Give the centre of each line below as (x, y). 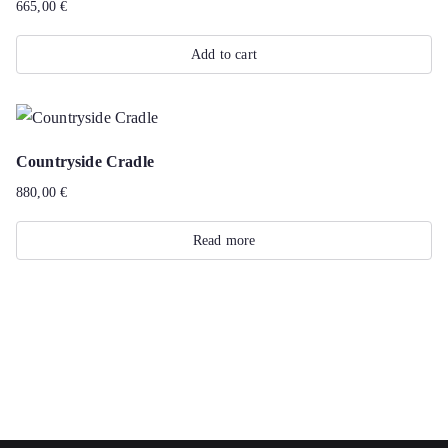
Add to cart (224, 54)
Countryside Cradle (85, 161)
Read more (224, 240)
